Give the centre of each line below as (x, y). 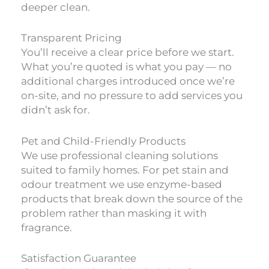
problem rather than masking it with (114, 213)
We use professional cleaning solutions (119, 155)
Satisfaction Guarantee (79, 258)
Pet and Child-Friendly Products (103, 141)
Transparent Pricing (71, 38)
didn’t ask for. (56, 110)
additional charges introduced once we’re (128, 81)
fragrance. (47, 227)
